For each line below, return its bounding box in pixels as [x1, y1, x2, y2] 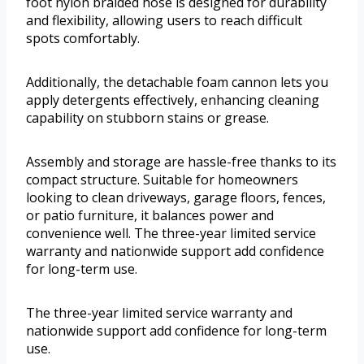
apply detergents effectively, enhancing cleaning [26, 91, 319, 110]
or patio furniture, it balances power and [26, 206, 274, 225]
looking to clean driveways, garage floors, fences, [26, 188, 326, 207]
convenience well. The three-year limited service [26, 224, 316, 243]
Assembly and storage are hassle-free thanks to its [26, 153, 336, 171]
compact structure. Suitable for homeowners [26, 171, 298, 189]
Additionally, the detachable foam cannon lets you [26, 73, 328, 92]
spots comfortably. [26, 29, 140, 48]
